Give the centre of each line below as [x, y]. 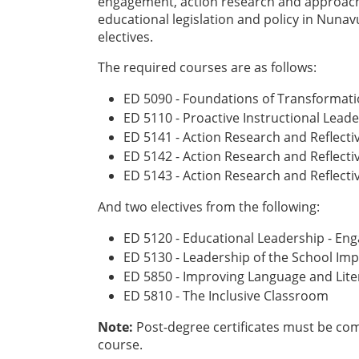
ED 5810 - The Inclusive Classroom [226, 296]
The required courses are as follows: [207, 68]
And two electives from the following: [209, 207]
